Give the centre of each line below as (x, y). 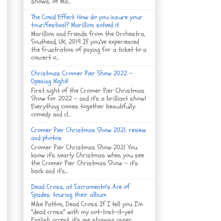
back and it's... (50, 171)
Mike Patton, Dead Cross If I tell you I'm (87, 204)
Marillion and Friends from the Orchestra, (88, 34)
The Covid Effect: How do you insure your (87, 17)
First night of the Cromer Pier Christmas (88, 91)
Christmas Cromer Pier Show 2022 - (82, 74)
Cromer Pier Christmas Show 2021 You (84, 147)
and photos (46, 138)
